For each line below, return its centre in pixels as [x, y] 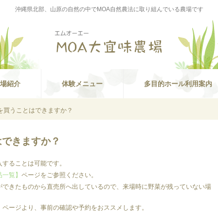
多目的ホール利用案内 [178, 83]
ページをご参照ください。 [59, 175]
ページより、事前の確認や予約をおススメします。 [75, 208]
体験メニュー [82, 83]
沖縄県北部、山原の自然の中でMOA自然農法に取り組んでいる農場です [109, 9]
